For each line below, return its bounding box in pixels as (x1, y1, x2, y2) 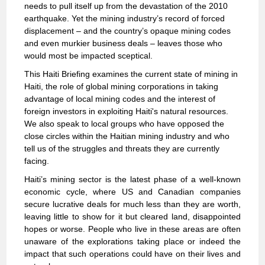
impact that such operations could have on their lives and (24, 248, 241, 258)
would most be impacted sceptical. (24, 50, 153, 60)
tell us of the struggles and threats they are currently (24, 143, 220, 153)
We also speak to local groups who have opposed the (24, 118, 225, 128)
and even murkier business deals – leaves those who (24, 38, 223, 48)
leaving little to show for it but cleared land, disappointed (24, 211, 241, 221)
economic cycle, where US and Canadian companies (24, 186, 241, 196)
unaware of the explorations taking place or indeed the (24, 236, 241, 246)
